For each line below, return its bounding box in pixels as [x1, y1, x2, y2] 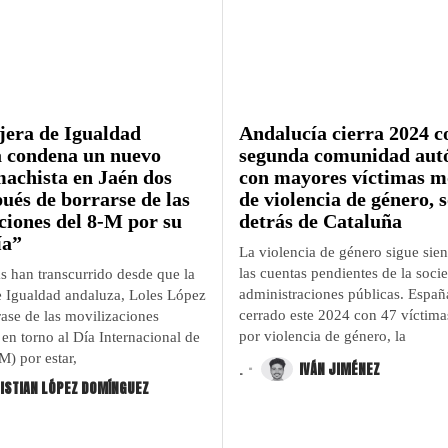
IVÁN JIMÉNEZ [299, 358, 380, 380]
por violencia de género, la [239, 327, 406, 344]
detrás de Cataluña [239, 209, 402, 232]
